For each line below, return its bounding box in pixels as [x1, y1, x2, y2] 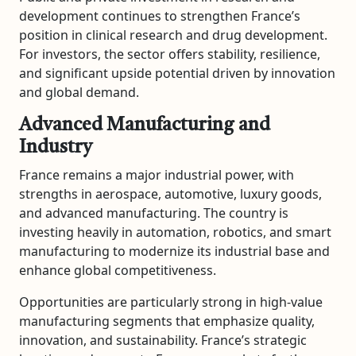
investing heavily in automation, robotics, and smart [19, 222, 331, 241]
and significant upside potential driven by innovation [19, 64, 335, 82]
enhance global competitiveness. [19, 261, 216, 279]
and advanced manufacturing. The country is [19, 203, 288, 222]
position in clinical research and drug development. [19, 25, 327, 44]
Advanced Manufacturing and [19, 115, 270, 135]
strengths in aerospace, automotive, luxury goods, [19, 184, 322, 203]
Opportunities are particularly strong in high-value [19, 292, 323, 311]
